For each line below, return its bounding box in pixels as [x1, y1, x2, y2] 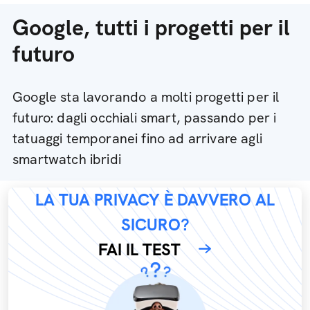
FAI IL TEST [98, 239, 181, 260]
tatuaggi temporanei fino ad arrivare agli [12, 129, 262, 147]
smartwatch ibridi [12, 150, 121, 168]
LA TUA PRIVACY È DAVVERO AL [35, 189, 275, 210]
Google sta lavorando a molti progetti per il [12, 88, 280, 106]
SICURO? [120, 214, 190, 235]
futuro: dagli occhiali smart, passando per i [12, 109, 277, 127]
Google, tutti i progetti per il [12, 13, 290, 42]
